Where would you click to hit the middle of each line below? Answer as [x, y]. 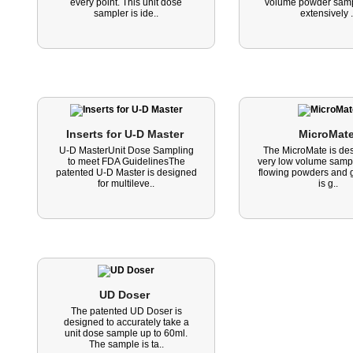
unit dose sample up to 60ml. [126, 333]
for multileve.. [126, 184]
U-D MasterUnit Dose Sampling [126, 150]
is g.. [328, 184]
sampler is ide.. [126, 13]
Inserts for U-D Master [126, 134]
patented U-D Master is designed [126, 173]
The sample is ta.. [126, 344]
